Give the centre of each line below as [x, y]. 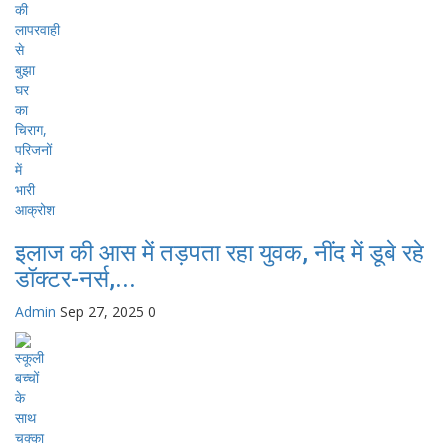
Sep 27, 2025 [102, 311]
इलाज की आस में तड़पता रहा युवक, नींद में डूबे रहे [219, 252]
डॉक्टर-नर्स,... [75, 278]
